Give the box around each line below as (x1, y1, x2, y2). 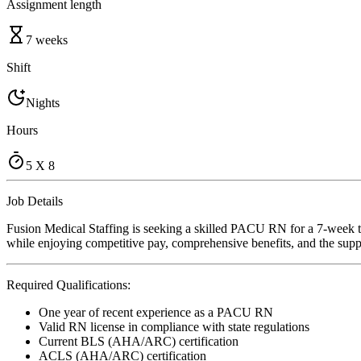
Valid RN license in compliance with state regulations (39, 319, 309, 334)
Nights (26, 95, 60, 110)
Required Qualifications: (6, 277, 131, 292)
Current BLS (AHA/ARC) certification (39, 334, 239, 348)
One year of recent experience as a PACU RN (39, 305, 273, 319)
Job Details (6, 193, 63, 208)
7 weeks (26, 32, 68, 47)
